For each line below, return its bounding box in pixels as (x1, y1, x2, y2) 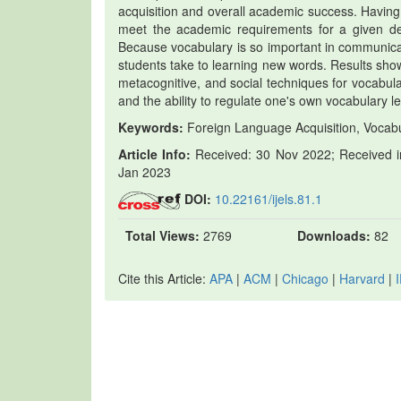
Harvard (339, 269, 385, 288)
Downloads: (297, 226, 371, 245)
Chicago (282, 269, 328, 288)
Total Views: (125, 226, 200, 245)
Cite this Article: (118, 269, 209, 288)
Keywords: (118, 118, 183, 136)
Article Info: (118, 145, 192, 163)
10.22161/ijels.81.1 (215, 190, 322, 208)
